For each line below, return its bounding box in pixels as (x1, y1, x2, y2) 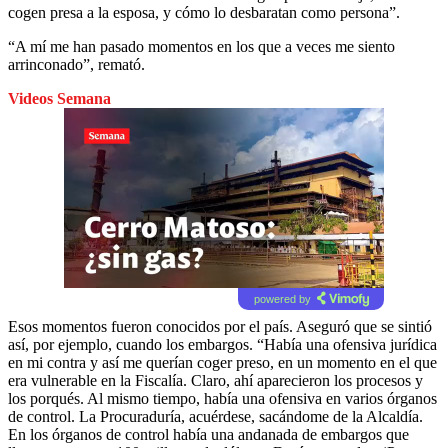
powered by (253, 292, 311, 305)
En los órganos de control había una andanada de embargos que (8, 425, 409, 443)
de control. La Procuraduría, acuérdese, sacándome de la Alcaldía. (8, 407, 423, 425)
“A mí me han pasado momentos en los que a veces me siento (8, 37, 395, 55)
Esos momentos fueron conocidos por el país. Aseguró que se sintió (8, 317, 432, 335)
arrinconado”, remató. (8, 55, 145, 73)
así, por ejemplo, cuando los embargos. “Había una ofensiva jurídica (8, 335, 437, 353)
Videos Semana (8, 89, 111, 107)
